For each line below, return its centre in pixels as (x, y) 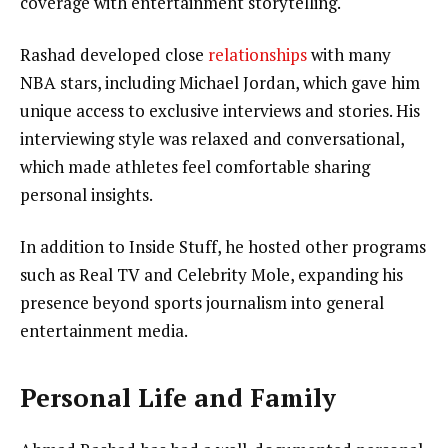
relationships (257, 54)
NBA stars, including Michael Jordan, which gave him (220, 82)
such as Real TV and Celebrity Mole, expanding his (211, 274)
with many (349, 54)
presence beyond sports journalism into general (202, 302)
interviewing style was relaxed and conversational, (212, 138)
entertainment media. (104, 330)
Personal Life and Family (178, 398)
